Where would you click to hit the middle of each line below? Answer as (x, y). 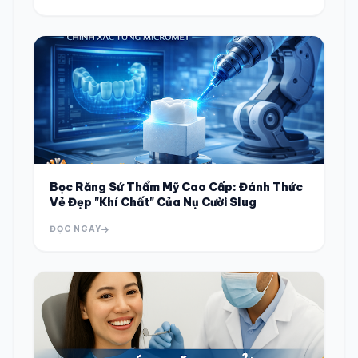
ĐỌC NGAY (76, 229)
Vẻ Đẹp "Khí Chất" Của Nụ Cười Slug (153, 202)
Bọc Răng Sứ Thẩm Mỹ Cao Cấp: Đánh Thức (176, 187)
